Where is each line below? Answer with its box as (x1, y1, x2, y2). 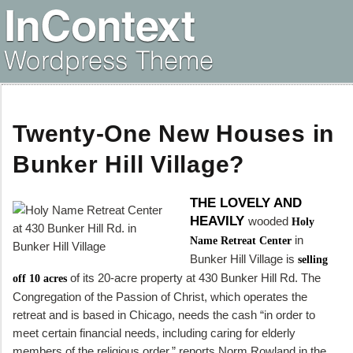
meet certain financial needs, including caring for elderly (13, 326, 295, 340)
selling (298, 254, 329, 266)
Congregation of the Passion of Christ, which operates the (13, 290, 307, 303)
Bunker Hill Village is (190, 252, 299, 266)
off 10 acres (13, 273, 67, 284)
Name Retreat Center (190, 235, 292, 247)
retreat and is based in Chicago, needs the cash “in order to (13, 308, 315, 321)
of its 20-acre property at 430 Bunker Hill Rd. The (67, 271, 321, 284)
